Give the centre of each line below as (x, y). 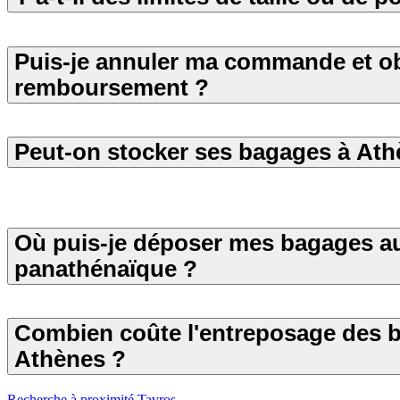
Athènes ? (70, 359)
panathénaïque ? (106, 268)
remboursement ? (112, 87)
